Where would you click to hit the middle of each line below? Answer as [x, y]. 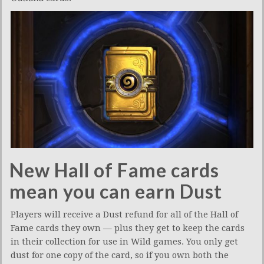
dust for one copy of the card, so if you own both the [120, 255]
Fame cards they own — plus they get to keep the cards [128, 228]
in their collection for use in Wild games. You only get [124, 242]
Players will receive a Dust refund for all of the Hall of [124, 215]
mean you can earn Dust [116, 192]
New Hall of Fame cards [114, 170]
